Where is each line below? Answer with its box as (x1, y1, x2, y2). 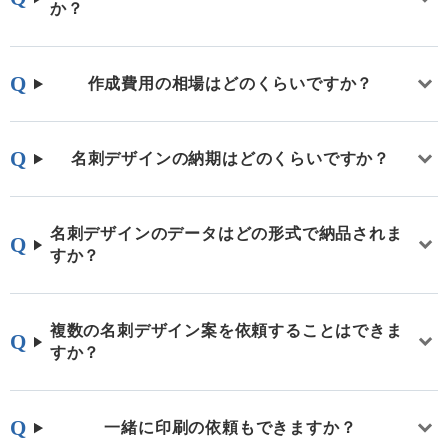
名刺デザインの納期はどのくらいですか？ (70, 150, 391, 168)
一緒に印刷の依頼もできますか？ (104, 419, 357, 437)
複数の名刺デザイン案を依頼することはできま (49, 322, 403, 340)
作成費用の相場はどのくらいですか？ (87, 75, 374, 93)
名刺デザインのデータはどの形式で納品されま (49, 225, 403, 243)
